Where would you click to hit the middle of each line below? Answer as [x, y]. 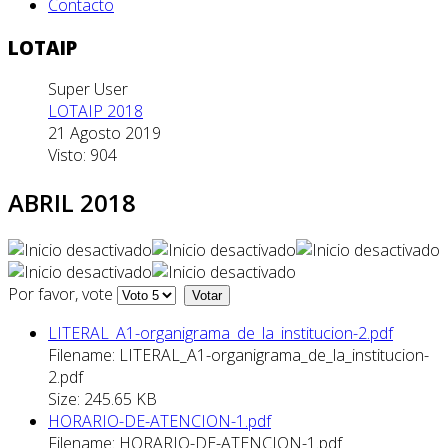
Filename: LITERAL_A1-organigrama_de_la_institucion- [238, 355]
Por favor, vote [60, 294]
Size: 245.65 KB [102, 399]
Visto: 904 [82, 155]
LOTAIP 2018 [95, 111]
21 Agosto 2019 [104, 133]
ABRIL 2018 [72, 203]
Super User [88, 89]
